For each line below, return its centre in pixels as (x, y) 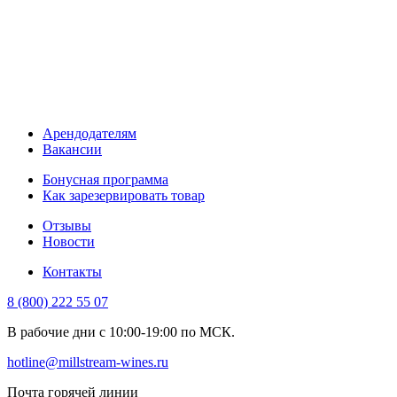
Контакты (72, 271)
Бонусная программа (105, 179)
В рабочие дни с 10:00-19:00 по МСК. (121, 331)
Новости (69, 241)
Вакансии (72, 149)
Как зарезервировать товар (124, 195)
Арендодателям (90, 133)
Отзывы (67, 225)
